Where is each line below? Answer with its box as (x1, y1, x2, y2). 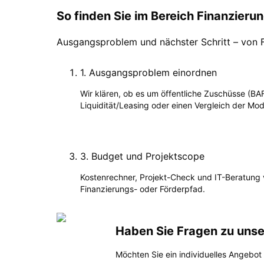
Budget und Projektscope (91, 150, 204, 162)
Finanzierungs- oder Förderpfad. (80, 183, 205, 194)
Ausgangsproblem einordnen (89, 66, 217, 78)
